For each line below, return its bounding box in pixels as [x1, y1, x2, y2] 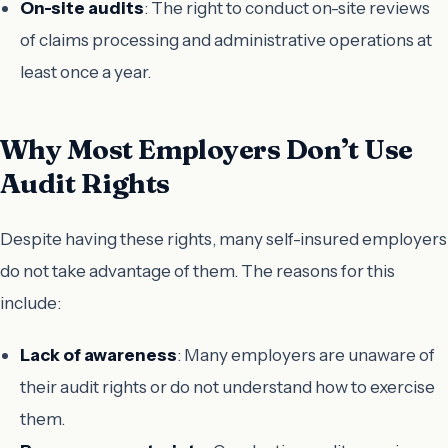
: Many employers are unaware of [177, 343, 435, 365]
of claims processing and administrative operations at [20, 29, 432, 51]
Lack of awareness [20, 343, 177, 365]
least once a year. [20, 61, 151, 83]
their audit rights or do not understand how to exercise [20, 375, 435, 397]
